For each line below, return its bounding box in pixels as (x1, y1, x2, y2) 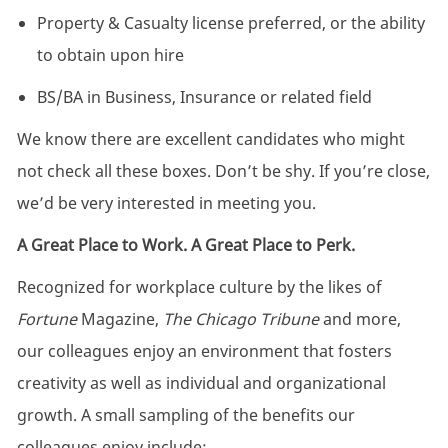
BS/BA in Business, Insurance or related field (36, 86, 372, 109)
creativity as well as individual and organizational (16, 372, 386, 395)
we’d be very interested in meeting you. (16, 192, 316, 215)
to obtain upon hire (36, 44, 184, 67)
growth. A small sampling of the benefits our (16, 404, 355, 427)
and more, (318, 308, 401, 331)
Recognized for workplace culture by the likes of (16, 276, 382, 299)
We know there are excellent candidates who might (16, 128, 405, 151)
